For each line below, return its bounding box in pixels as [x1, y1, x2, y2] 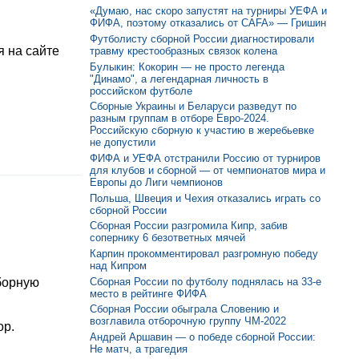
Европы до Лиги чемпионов [90, 175, 223, 188]
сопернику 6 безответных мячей [90, 232, 245, 244]
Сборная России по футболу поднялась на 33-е [90, 275, 321, 288]
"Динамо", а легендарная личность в [90, 72, 268, 85]
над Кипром [90, 259, 147, 272]
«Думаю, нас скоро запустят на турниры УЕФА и [90, 5, 327, 18]
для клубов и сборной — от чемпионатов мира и [90, 163, 325, 176]
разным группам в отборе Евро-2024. [90, 112, 269, 125]
